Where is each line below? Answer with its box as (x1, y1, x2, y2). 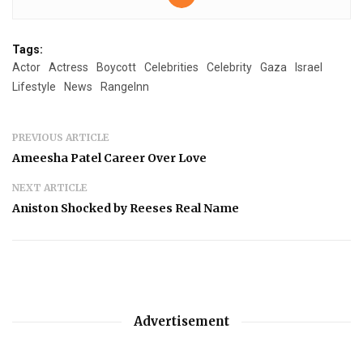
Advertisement (134, 313, 229, 329)
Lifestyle (12, 79, 56, 93)
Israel (295, 60, 322, 74)
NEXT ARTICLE (12, 181, 88, 194)
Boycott (96, 60, 136, 74)
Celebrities (144, 60, 199, 74)
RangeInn (100, 79, 149, 93)
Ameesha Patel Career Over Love (12, 150, 207, 165)
